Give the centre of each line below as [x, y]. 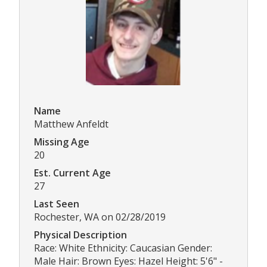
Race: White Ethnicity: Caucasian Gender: [123, 248]
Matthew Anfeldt [71, 124]
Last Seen [57, 204]
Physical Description [80, 235]
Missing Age [62, 142]
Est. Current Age [72, 173]
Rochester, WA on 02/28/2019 [100, 217]
